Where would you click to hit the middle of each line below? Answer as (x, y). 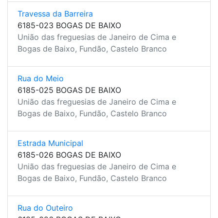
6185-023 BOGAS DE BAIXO (69, 25)
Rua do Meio (41, 78)
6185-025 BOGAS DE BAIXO (69, 90)
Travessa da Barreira (55, 14)
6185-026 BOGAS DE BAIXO (69, 155)
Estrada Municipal (50, 143)
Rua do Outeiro (45, 208)
